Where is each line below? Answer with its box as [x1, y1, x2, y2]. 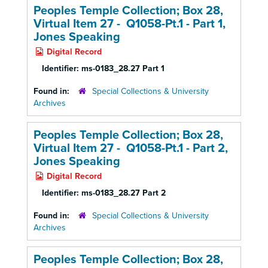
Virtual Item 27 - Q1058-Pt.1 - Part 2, [33, 141, 228, 156]
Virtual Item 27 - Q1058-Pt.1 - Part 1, [33, 17, 226, 31]
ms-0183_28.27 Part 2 [81, 188, 166, 198]
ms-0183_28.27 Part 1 [81, 63, 165, 74]
